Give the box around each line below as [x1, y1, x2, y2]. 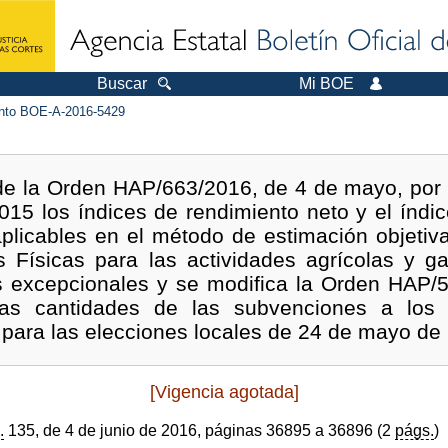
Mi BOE [299, 75, 354, 92]
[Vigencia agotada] [149, 381, 299, 402]
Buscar [97, 75, 147, 92]
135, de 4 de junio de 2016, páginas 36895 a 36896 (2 [4, 421, 395, 439]
